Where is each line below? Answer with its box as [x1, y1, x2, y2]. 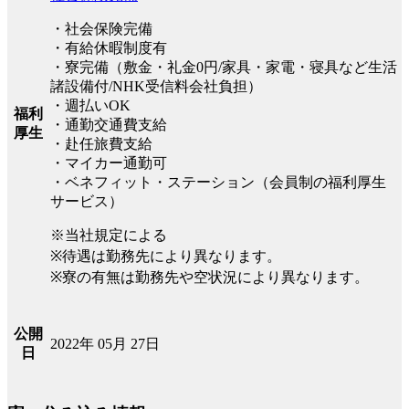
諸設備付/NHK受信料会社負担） [50, 78, 262, 94]
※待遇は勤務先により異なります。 [50, 247, 281, 264]
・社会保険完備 [50, 20, 152, 37]
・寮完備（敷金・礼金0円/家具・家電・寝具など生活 [50, 58, 397, 75]
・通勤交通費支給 [50, 116, 167, 132]
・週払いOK [50, 97, 131, 113]
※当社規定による [50, 226, 167, 243]
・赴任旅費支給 [50, 135, 152, 152]
